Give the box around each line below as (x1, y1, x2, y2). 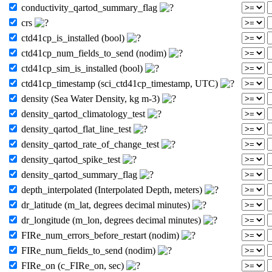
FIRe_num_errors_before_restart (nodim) (19, 229, 182, 240)
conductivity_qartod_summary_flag (19, 2, 160, 13)
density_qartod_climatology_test (19, 108, 148, 119)
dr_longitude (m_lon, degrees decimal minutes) (19, 214, 203, 225)
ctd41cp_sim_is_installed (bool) (19, 63, 145, 73)
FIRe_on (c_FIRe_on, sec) (19, 260, 126, 271)
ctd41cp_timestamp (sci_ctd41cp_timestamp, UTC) (19, 78, 220, 89)
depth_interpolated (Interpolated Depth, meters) (19, 184, 205, 195)
